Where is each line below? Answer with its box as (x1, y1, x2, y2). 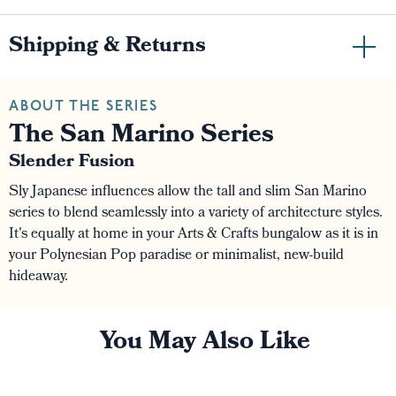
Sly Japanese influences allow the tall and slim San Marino (9, 180, 367, 204)
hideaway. (9, 265, 68, 289)
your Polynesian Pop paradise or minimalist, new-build (9, 244, 344, 268)
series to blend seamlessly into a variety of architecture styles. (9, 202, 383, 225)
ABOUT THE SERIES (9, 100, 158, 114)
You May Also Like (99, 323, 310, 364)
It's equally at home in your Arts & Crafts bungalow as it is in (9, 223, 378, 247)
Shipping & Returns (9, 29, 206, 65)
